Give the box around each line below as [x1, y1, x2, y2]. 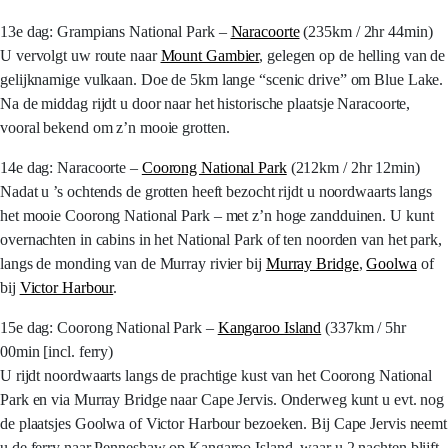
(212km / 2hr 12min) [286, 159, 420, 176]
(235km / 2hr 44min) [299, 23, 433, 40]
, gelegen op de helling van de [259, 47, 446, 64]
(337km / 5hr [321, 319, 406, 336]
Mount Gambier [160, 47, 260, 64]
